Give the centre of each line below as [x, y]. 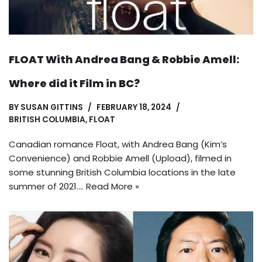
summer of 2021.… [47, 186]
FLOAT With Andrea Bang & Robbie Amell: [124, 59]
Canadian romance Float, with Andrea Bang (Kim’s [118, 144]
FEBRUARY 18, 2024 [134, 107]
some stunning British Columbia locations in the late [122, 172]
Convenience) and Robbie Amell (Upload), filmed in [120, 158]
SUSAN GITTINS [52, 107]
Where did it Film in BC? [74, 83]
